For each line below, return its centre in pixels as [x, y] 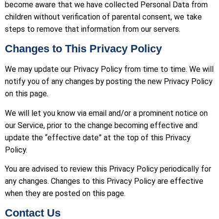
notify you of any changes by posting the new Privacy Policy [109, 82]
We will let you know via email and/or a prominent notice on [106, 113]
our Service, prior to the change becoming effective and [101, 125]
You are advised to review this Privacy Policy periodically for [108, 169]
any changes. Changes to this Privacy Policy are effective [104, 181]
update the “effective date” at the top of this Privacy [98, 137]
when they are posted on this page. [65, 194]
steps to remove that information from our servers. [93, 29]
